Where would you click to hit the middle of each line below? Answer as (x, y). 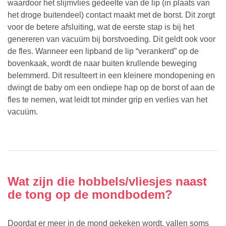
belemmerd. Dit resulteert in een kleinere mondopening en (111, 76)
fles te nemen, (34, 100)
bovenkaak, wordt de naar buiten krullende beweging (102, 64)
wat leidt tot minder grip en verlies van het (133, 100)
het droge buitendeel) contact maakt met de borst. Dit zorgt (111, 15)
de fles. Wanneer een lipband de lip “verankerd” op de (103, 51)
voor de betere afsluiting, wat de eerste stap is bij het (101, 27)
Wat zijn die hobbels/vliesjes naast (107, 182)
